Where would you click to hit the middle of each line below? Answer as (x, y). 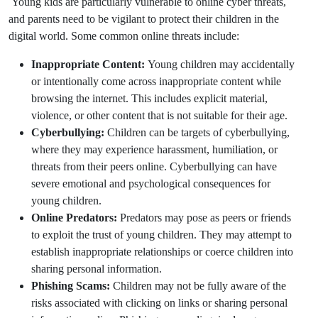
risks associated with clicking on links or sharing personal (159, 303)
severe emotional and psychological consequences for (151, 184)
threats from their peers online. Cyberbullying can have (154, 167)
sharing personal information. (98, 269)
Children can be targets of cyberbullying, (198, 133)
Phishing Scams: (71, 286)
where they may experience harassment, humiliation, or (154, 150)
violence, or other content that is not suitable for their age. (159, 116)
